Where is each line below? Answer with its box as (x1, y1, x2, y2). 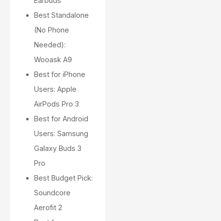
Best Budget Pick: (34, 174, 93, 182)
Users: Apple (34, 85, 76, 93)
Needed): (34, 40, 66, 49)
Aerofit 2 (34, 203, 62, 212)
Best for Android (34, 114, 88, 123)
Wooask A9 (34, 55, 72, 64)
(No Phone (34, 26, 69, 34)
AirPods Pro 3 (34, 100, 79, 108)
